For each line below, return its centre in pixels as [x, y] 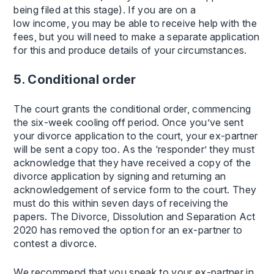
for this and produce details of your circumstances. [130, 50]
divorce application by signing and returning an [120, 176]
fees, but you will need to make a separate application [137, 36]
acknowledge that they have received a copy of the [132, 162]
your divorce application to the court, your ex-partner [136, 135]
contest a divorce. [55, 243]
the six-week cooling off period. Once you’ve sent [129, 122]
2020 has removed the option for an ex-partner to [128, 230]
